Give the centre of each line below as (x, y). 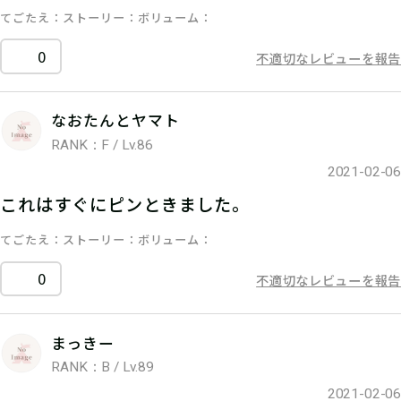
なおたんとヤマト (115, 120)
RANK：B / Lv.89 (102, 367)
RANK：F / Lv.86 (102, 145)
